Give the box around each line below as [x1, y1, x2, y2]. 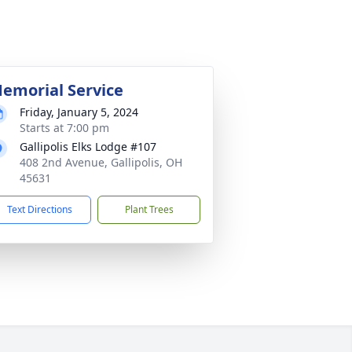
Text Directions [7, 203, 72, 216]
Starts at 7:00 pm [20, 120, 109, 135]
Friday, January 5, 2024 [20, 104, 138, 119]
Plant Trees [124, 203, 174, 216]
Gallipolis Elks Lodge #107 [20, 139, 156, 154]
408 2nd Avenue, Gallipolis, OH [20, 155, 182, 170]
